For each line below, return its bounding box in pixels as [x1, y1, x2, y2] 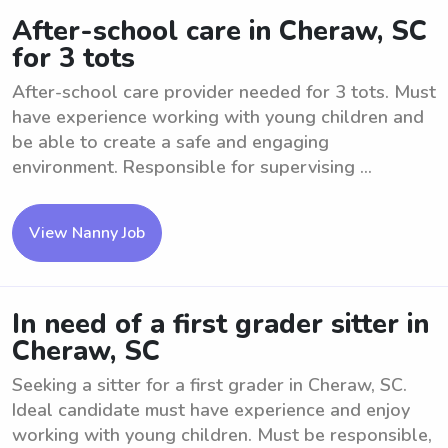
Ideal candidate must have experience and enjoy [12, 398, 410, 422]
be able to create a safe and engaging [12, 130, 329, 154]
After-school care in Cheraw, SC [12, 13, 427, 50]
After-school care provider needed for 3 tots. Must [12, 80, 436, 104]
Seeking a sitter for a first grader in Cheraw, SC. [12, 373, 407, 397]
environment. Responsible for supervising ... [12, 155, 372, 179]
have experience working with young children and [12, 105, 424, 129]
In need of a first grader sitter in [12, 306, 429, 343]
